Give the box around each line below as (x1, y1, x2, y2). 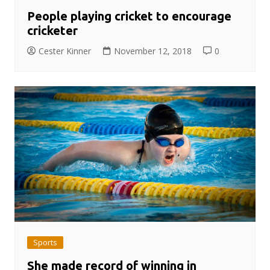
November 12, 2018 (113, 45, 192, 57)
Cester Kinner (38, 45, 91, 57)
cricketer (27, 23, 78, 37)
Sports (33, 236, 57, 248)
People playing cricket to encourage (27, 8, 231, 23)
